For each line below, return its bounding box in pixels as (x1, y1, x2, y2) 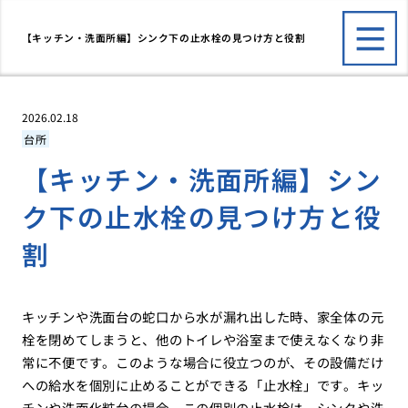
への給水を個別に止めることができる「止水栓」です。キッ (21, 375, 384, 395)
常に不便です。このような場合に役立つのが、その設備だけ (21, 352, 384, 372)
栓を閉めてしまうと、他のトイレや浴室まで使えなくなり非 (21, 330, 384, 350)
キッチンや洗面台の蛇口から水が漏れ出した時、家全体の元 (21, 307, 384, 327)
